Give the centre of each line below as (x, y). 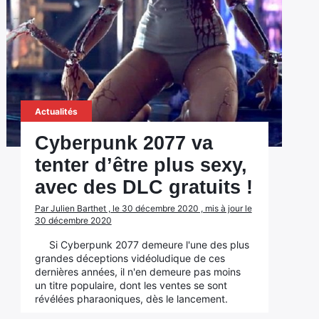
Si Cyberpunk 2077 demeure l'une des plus (149, 245)
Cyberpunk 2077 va (124, 143)
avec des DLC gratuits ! (143, 187)
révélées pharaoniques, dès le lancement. (131, 299)
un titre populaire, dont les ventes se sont (131, 285)
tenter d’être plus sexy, (141, 165)
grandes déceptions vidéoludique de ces (130, 258)
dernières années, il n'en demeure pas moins (137, 272)
